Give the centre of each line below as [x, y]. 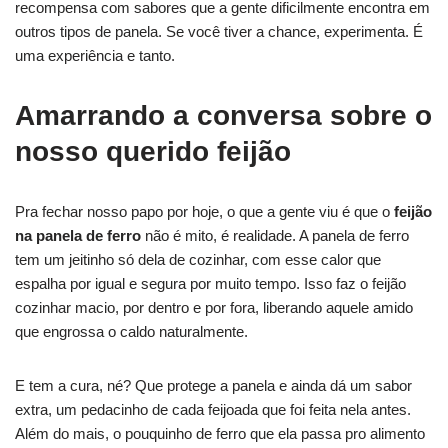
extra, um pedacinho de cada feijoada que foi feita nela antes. [213, 409]
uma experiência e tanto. [95, 55]
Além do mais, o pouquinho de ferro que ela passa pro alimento [220, 433]
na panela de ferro [78, 235]
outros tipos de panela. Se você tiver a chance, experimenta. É [219, 31]
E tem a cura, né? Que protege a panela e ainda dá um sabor [213, 385]
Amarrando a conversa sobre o [223, 115]
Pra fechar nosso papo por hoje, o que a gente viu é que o [204, 211]
